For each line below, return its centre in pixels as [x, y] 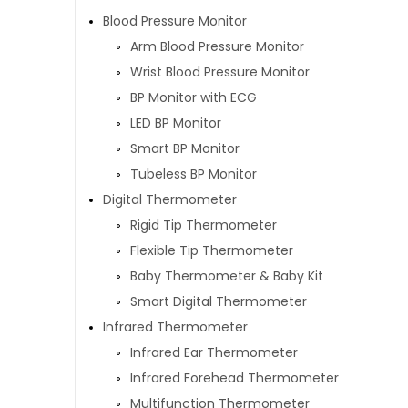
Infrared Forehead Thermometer [235, 378]
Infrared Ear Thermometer [214, 352]
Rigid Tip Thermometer [204, 225]
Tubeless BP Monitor [194, 174]
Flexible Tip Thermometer [212, 250]
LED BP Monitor [176, 123]
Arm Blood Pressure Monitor [217, 46]
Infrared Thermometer [175, 327]
